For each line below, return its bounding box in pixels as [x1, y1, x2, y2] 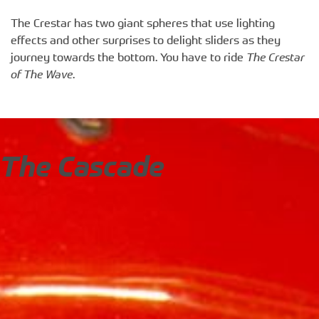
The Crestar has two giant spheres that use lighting [11, 19, 275, 30]
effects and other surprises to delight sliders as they [11, 36, 281, 47]
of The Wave [11, 70, 73, 81]
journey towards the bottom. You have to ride [11, 53, 246, 64]
